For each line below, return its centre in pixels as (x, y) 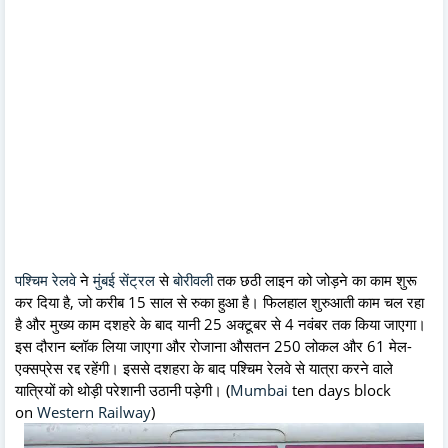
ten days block (339, 389)
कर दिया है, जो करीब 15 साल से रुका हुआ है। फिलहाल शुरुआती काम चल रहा (219, 301)
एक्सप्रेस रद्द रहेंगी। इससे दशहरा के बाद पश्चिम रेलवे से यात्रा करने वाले (204, 367)
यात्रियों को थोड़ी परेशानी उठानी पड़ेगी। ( (122, 389)
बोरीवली (193, 279)
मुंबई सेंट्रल (124, 279)
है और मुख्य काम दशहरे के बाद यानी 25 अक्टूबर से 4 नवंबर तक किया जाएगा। (220, 323)
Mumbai (259, 389)
